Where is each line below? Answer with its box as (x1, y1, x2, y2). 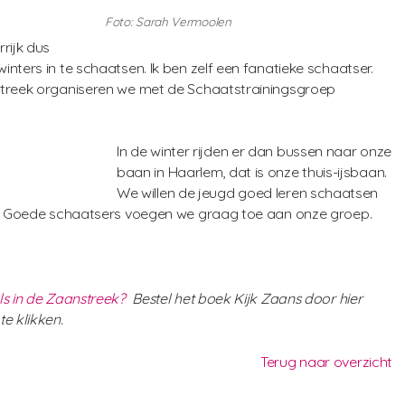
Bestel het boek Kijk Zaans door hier (128, 289, 363, 308)
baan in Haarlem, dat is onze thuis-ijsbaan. (117, 163, 387, 182)
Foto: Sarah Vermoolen (105, 13, 231, 29)
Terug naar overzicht (260, 353, 392, 372)
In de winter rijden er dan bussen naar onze (117, 142, 391, 161)
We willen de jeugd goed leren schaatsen (117, 184, 379, 202)
